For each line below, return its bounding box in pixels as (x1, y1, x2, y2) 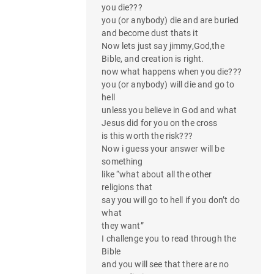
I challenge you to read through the (102, 233, 237, 243)
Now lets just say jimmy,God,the (102, 40, 224, 51)
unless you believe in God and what (102, 105, 237, 115)
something (102, 156, 143, 166)
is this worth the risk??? (102, 130, 193, 141)
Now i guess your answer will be (102, 143, 224, 154)
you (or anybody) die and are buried (102, 15, 239, 25)
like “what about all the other (102, 169, 212, 179)
